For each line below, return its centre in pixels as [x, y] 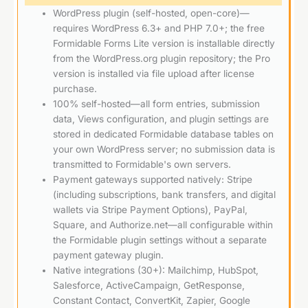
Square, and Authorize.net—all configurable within [163, 224]
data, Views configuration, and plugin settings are [161, 119]
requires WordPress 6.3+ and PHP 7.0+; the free [159, 28]
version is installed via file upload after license [154, 73]
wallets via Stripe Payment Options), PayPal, [151, 209]
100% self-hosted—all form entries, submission [157, 103]
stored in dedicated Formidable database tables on [164, 134]
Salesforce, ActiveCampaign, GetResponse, [149, 285]
